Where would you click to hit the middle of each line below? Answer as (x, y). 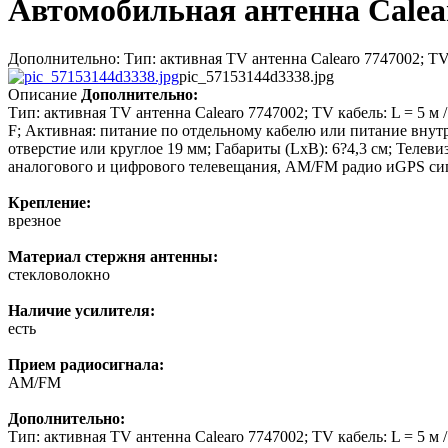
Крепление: (49, 203)
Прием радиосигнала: (86, 365)
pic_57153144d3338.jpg (256, 77)
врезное (34, 221)
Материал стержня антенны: (113, 257)
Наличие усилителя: (81, 311)
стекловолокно (59, 275)
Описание (42, 95)
